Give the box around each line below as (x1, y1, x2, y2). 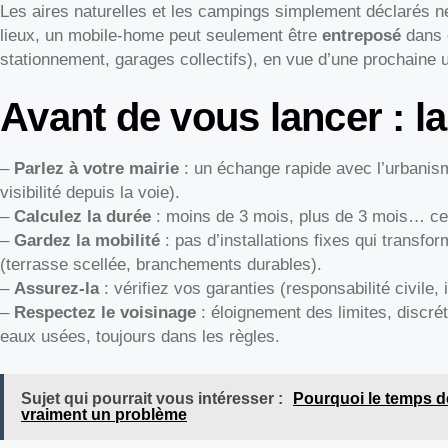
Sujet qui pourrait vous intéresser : (20, 390, 283, 408)
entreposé (322, 26, 401, 46)
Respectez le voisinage (14, 302, 196, 322)
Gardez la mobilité (14, 230, 160, 250)
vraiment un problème (20, 406, 187, 424)
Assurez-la (14, 278, 99, 298)
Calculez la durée (14, 206, 151, 226)
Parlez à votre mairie (14, 158, 179, 178)
